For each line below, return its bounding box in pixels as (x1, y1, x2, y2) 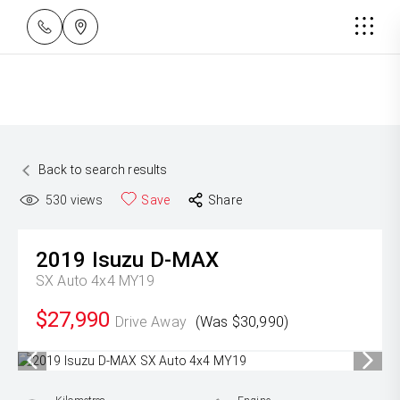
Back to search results (38, 162, 168, 177)
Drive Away (115, 313, 187, 330)
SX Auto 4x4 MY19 (36, 272, 155, 289)
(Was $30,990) (195, 313, 288, 330)
